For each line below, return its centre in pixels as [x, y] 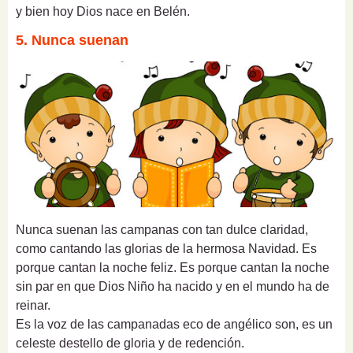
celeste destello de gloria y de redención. [130, 343]
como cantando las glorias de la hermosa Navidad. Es [166, 248]
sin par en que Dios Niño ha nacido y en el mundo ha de [173, 286]
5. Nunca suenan [72, 41]
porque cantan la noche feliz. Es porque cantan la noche [173, 267]
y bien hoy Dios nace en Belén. [103, 12]
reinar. [33, 305]
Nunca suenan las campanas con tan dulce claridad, [162, 229]
